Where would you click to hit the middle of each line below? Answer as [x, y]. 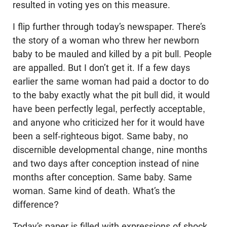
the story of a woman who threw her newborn [106, 41]
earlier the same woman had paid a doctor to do [111, 82]
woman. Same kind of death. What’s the [94, 191]
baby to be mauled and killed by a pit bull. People [112, 54]
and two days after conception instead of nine [106, 164]
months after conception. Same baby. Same [102, 177]
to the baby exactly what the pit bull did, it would [111, 95]
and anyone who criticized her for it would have [109, 123]
